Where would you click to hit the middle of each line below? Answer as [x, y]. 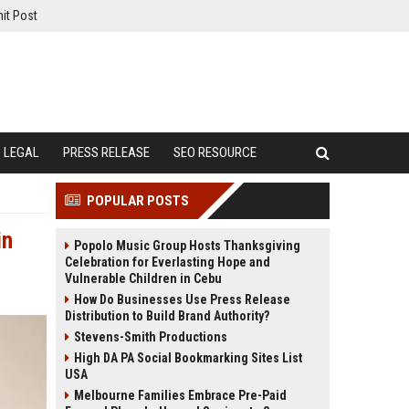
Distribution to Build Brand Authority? [167, 316]
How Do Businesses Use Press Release [182, 299]
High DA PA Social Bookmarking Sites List [188, 358]
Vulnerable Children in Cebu [143, 278]
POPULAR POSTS [138, 201]
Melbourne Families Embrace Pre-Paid [180, 395]
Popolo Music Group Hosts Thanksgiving [187, 246]
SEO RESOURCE [215, 152]
